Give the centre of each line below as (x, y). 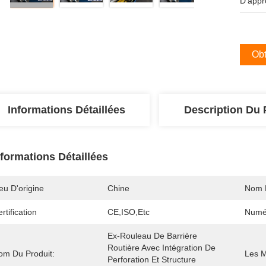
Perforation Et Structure (152, 259)
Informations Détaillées (66, 110)
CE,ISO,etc (129, 212)
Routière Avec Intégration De (161, 248)
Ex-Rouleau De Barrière (152, 236)
